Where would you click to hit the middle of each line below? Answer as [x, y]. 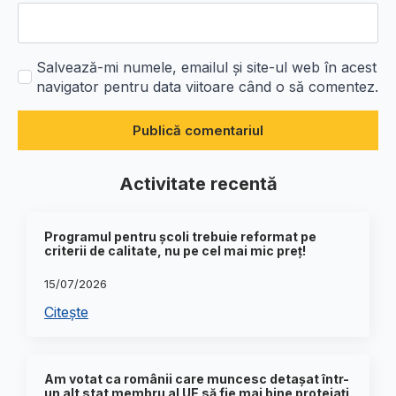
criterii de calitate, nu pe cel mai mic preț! [175, 251]
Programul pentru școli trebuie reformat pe [180, 236]
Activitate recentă [198, 184]
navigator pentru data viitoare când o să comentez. [207, 87]
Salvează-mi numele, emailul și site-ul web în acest [206, 67]
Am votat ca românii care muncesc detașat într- [197, 379]
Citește [66, 312]
